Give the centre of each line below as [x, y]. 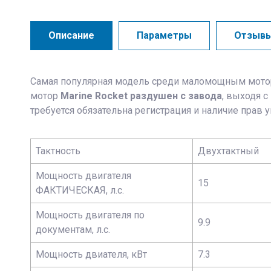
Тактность [58, 151]
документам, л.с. [73, 230]
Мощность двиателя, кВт [91, 254]
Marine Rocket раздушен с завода [141, 96]
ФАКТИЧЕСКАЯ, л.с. [81, 190]
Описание [71, 35]
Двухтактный [228, 151]
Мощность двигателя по [90, 215]
